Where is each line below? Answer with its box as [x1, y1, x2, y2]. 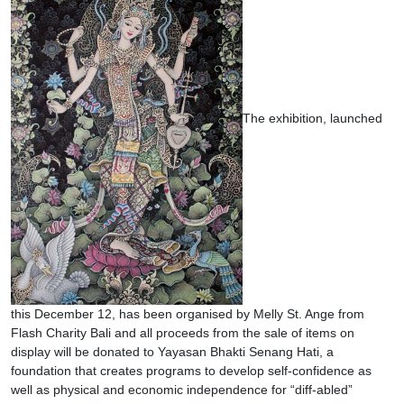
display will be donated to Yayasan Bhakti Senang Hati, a [11, 344, 334, 359]
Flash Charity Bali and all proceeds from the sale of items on [11, 325, 354, 340]
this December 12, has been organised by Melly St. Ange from [11, 306, 364, 321]
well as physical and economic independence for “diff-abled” [11, 381, 353, 397]
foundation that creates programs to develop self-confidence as [11, 363, 372, 378]
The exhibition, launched [243, 111, 382, 126]
